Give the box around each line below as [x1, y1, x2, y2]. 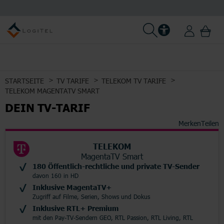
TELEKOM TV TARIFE [101, 76, 166, 85]
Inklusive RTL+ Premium [32, 203, 118, 212]
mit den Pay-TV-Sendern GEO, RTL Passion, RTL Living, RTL [32, 213, 193, 221]
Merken [178, 118, 201, 128]
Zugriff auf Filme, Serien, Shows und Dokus [32, 192, 150, 200]
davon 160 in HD [32, 171, 78, 179]
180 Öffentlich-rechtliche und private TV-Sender [32, 161, 199, 170]
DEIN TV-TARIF [5, 100, 90, 114]
